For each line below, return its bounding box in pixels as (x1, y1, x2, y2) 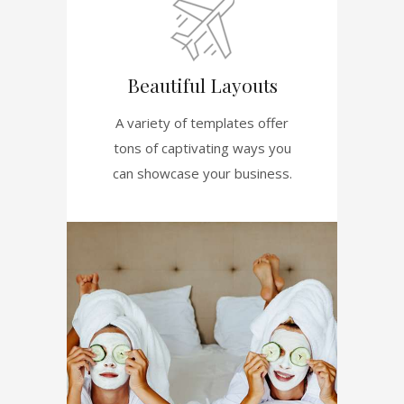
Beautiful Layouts (126, 71, 278, 97)
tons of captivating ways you (113, 138, 291, 157)
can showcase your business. (112, 163, 292, 182)
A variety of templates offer (115, 113, 289, 132)
